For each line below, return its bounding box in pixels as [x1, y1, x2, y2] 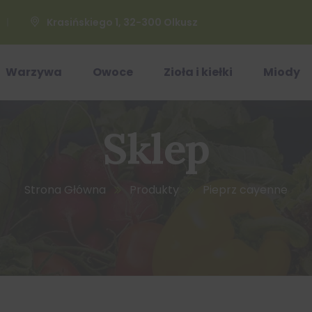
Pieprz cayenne [203, 182, 288, 198]
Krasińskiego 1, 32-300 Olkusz [47, 15, 198, 29]
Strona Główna [24, 182, 106, 198]
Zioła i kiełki [164, 64, 233, 80]
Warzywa [6, 64, 62, 80]
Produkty [130, 182, 179, 198]
